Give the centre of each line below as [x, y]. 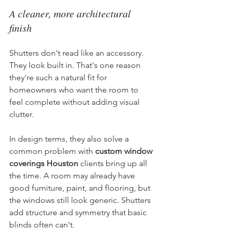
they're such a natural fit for [59, 77]
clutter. [21, 114]
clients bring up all [114, 163]
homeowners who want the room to [75, 89]
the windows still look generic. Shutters [81, 200]
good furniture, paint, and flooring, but [81, 188]
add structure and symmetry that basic [79, 212]
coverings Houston [44, 163]
